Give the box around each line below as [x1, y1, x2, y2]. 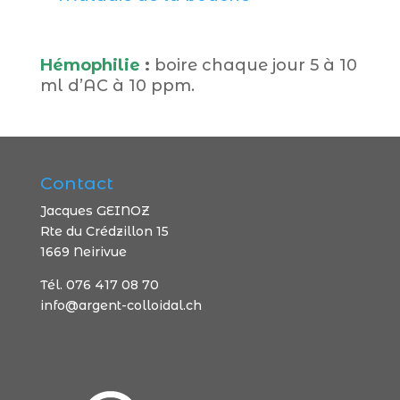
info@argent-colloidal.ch [39, 297, 202, 313]
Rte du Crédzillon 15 [39, 223, 169, 239]
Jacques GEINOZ [39, 203, 150, 219]
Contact [39, 173, 113, 194]
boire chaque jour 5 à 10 [149, 55, 357, 75]
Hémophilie [39, 55, 140, 75]
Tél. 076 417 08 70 [39, 277, 159, 293]
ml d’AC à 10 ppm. [39, 76, 195, 96]
